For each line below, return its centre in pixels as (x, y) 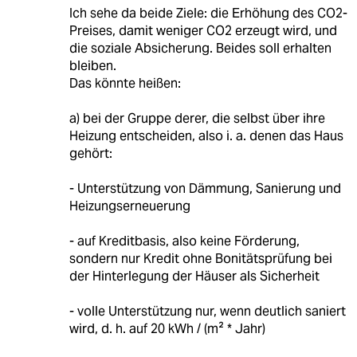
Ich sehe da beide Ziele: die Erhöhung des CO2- (208, 14)
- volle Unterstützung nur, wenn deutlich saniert (207, 312)
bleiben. (92, 66)
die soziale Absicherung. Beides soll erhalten (200, 49)
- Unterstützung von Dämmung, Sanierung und (205, 189)
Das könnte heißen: (125, 84)
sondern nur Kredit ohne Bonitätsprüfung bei (200, 259)
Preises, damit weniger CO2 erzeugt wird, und (203, 31)
